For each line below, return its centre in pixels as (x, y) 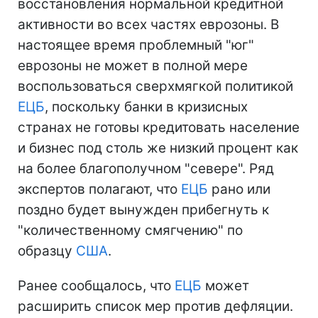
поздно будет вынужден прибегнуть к (143, 209)
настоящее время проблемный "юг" (136, 45)
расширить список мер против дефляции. (155, 306)
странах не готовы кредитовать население (159, 127)
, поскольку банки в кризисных (146, 106)
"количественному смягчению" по (130, 230)
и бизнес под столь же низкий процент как (158, 148)
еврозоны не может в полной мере (133, 65)
